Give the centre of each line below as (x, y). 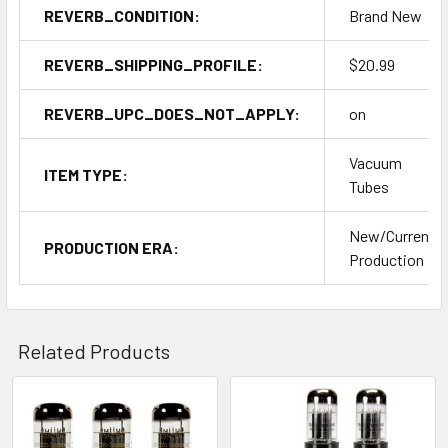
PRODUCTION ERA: (111, 247)
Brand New (385, 15)
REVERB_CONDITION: (122, 15)
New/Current (392, 235)
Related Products (94, 350)
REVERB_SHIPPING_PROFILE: (153, 64)
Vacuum (375, 162)
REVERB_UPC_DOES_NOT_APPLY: (172, 113)
